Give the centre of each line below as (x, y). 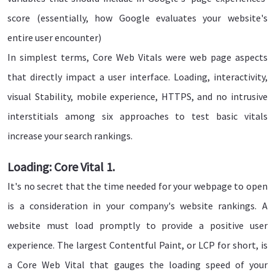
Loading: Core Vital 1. (61, 167)
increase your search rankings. (70, 136)
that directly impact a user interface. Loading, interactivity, (137, 77)
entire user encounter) (55, 38)
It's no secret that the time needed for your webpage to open (137, 186)
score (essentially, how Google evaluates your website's (137, 18)
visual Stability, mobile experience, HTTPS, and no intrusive (137, 97)
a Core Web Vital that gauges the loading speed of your (137, 265)
